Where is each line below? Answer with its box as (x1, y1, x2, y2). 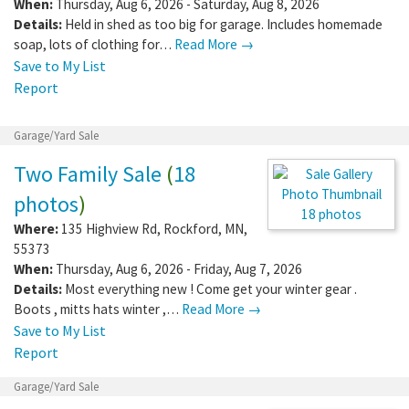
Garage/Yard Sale (14, 207, 99, 224)
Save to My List (14, 136, 106, 155)
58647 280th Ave (61, 35, 159, 53)
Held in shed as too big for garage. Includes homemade (65, 95, 383, 113)
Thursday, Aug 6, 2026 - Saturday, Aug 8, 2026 (53, 75, 320, 93)
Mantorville (165, 35, 230, 53)
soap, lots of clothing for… (14, 115, 174, 133)
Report (14, 158, 58, 177)
